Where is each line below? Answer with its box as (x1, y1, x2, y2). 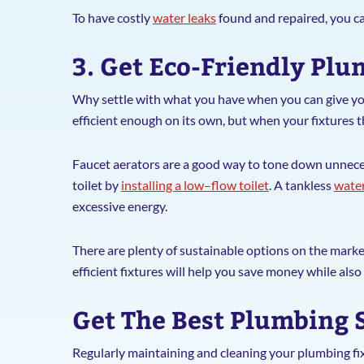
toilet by (71, 177, 121, 193)
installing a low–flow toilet (120, 177, 269, 193)
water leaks (152, 10, 216, 25)
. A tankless (268, 177, 334, 193)
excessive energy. (71, 198, 167, 214)
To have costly (71, 10, 153, 25)
